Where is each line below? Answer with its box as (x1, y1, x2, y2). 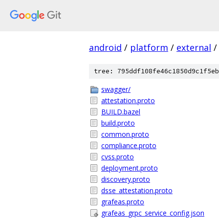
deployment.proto (101, 163, 158, 173)
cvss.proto (101, 152, 134, 161)
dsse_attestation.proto (101, 186, 173, 195)
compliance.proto (101, 141, 156, 150)
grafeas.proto (101, 197, 144, 206)
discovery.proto (101, 175, 150, 184)
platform (130, 42, 168, 53)
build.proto (101, 118, 135, 128)
